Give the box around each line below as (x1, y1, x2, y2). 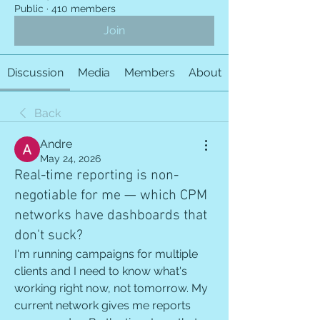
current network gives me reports (14, 299, 191, 312)
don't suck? (14, 227, 83, 244)
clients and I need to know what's (14, 264, 187, 278)
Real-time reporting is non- (14, 167, 179, 184)
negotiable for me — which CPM (14, 187, 207, 204)
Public (14, 3, 44, 14)
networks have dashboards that (14, 207, 207, 224)
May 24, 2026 (40, 153, 101, 164)
